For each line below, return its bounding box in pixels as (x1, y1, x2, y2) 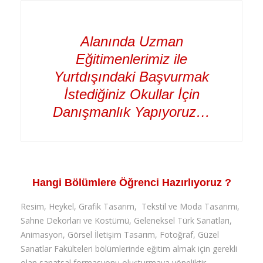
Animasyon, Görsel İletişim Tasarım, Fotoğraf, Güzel (21, 229, 219, 241)
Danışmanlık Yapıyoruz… (53, 104, 210, 120)
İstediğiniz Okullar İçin (63, 86, 200, 103)
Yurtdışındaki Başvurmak (54, 69, 209, 85)
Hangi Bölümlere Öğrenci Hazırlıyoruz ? (32, 177, 231, 189)
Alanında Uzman (80, 33, 183, 50)
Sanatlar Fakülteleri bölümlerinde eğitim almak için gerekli (21, 243, 237, 255)
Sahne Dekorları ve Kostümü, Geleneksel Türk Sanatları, (21, 215, 232, 227)
